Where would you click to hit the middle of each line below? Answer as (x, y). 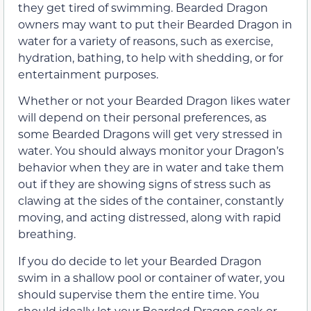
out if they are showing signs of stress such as (144, 184)
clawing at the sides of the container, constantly (151, 201)
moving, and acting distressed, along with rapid (150, 217)
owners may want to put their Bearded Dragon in (155, 24)
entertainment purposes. (88, 74)
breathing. (47, 234)
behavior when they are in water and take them (151, 167)
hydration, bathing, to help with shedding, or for (151, 57)
